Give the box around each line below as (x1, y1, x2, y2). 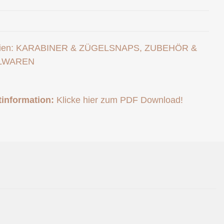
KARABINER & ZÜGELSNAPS (16, 43, 140, 53)
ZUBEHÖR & (144, 43, 197, 53)
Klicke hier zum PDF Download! (56, 95, 183, 105)
